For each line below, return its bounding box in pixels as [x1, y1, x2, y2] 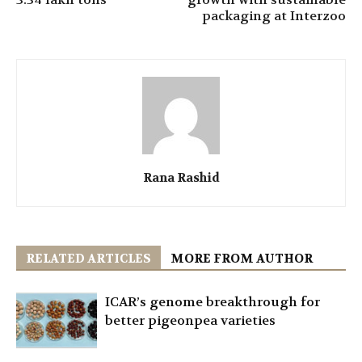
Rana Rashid [142, 169, 220, 186]
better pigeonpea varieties [105, 311, 276, 329]
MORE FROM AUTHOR [170, 250, 313, 267]
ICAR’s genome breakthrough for [105, 293, 320, 310]
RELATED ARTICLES [26, 250, 151, 267]
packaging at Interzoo [202, 6, 346, 24]
